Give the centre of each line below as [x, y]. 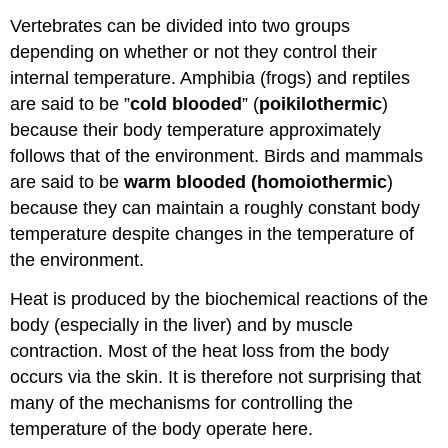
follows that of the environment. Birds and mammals [217, 155]
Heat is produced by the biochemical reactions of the [219, 298]
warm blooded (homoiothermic [256, 181]
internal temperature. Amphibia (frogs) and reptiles [210, 77]
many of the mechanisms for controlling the [182, 402]
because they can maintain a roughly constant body [215, 207]
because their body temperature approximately [196, 129]
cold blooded [186, 103]
